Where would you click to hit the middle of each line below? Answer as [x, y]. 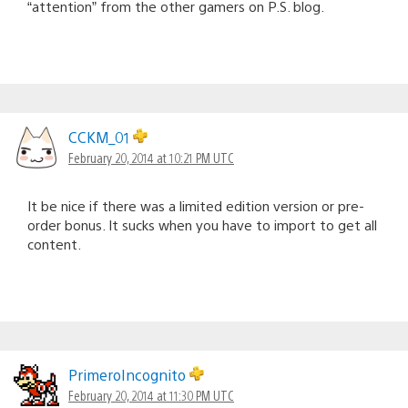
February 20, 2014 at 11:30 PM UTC [151, 395]
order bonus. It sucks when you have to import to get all [202, 224]
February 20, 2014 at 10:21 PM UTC [151, 157]
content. [54, 243]
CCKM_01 [101, 137]
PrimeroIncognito [129, 374]
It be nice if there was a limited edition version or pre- [196, 205]
